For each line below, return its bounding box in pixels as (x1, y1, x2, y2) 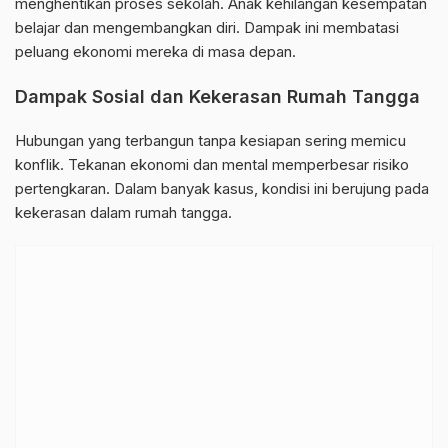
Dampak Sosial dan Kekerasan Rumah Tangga (15, 86, 420, 107)
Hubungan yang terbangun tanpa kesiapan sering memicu (15, 131, 406, 150)
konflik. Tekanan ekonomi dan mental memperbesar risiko (15, 155, 409, 174)
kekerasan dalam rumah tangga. (15, 203, 232, 222)
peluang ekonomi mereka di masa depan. (15, 42, 296, 61)
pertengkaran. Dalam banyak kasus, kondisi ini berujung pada (15, 179, 429, 198)
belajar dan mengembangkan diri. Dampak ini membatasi (15, 18, 399, 37)
